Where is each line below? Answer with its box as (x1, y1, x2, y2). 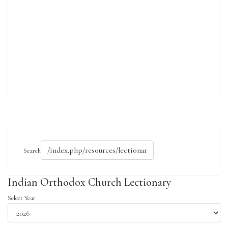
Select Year (8, 194, 36, 202)
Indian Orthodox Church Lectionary (8, 176, 171, 189)
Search (23, 147, 41, 155)
